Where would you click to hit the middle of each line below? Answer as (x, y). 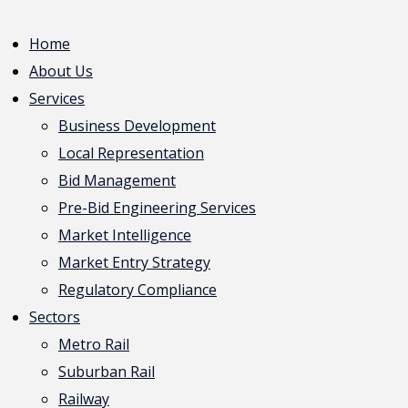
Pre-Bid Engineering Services (157, 208)
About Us (61, 71)
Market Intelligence (125, 235)
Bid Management (117, 180)
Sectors (55, 317)
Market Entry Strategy (134, 262)
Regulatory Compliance (138, 290)
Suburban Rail (107, 372)
